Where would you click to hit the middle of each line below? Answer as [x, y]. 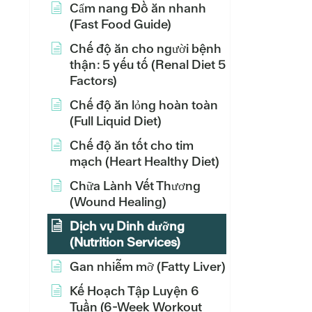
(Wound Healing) [118, 202]
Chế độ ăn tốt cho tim [132, 145]
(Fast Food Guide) [120, 24]
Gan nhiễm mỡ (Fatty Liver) [148, 266]
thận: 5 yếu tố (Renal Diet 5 [148, 64]
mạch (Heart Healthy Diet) [145, 161]
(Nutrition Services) [125, 242]
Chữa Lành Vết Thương [135, 186]
